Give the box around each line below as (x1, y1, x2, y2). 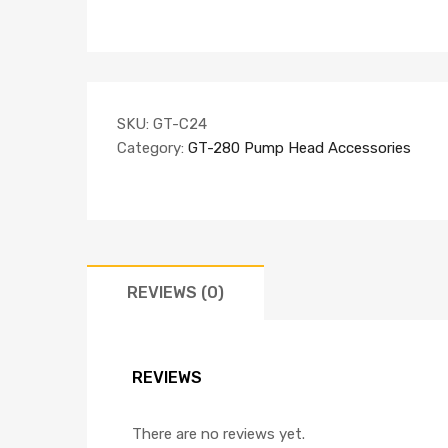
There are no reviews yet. (132, 425, 305, 444)
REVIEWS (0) (127, 282, 224, 302)
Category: (117, 138, 188, 157)
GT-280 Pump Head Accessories (188, 138, 411, 157)
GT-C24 (153, 114, 207, 133)
